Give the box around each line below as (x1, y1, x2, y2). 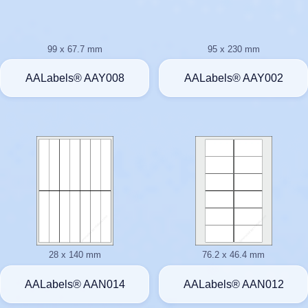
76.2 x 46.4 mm (202, 250, 265, 261)
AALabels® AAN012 (183, 278, 284, 290)
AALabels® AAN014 (24, 278, 125, 290)
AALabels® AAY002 (184, 71, 283, 84)
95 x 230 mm (207, 43, 260, 54)
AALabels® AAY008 (25, 71, 124, 84)
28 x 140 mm (48, 250, 101, 261)
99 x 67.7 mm (47, 43, 102, 54)
